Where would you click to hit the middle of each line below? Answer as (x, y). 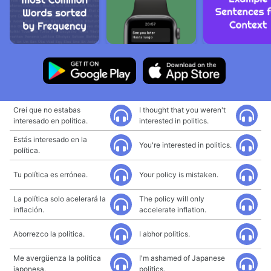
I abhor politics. (165, 234)
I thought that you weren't (182, 110)
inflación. (29, 210)
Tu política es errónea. (51, 175)
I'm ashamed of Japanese (182, 258)
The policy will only (172, 199)
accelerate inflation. (173, 210)
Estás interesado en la (50, 139)
